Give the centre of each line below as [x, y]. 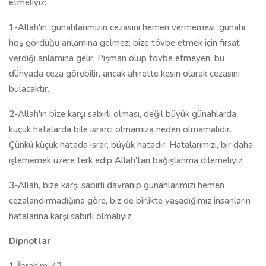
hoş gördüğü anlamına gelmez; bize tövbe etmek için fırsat [124, 43]
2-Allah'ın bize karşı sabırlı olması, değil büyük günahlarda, [123, 114]
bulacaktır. [29, 89]
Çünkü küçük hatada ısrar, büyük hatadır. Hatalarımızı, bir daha [131, 145]
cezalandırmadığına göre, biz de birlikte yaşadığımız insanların [130, 201]
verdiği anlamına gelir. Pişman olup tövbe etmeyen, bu [117, 58]
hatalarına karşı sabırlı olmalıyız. [71, 216]
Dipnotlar [30, 241]
